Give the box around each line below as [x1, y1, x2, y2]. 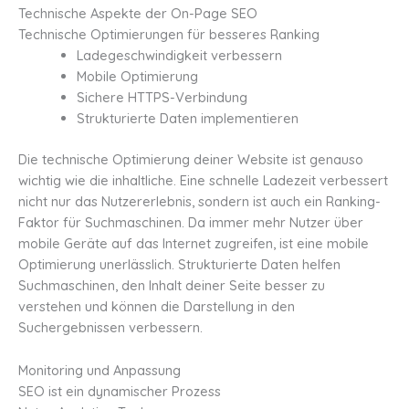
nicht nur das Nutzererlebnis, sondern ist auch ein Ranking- [18, 193, 381, 211]
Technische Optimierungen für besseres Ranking [18, 26, 320, 44]
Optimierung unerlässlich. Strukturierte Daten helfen [18, 256, 341, 274]
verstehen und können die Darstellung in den [18, 298, 295, 316]
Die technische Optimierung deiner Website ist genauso [18, 151, 363, 169]
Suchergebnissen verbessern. [18, 319, 203, 337]
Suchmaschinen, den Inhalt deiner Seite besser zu [18, 277, 325, 295]
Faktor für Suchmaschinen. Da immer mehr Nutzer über [18, 214, 363, 232]
